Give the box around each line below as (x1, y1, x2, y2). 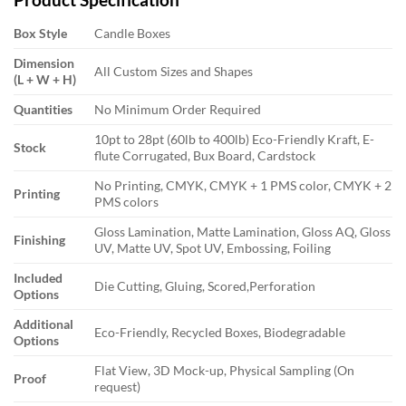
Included (14, 270, 63, 286)
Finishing (14, 232, 65, 248)
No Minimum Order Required (94, 101, 262, 118)
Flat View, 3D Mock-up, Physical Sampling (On (94, 362, 355, 379)
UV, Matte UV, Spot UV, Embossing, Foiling (94, 240, 332, 256)
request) (94, 379, 141, 395)
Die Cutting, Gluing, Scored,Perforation (94, 278, 316, 295)
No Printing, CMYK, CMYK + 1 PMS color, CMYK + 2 (94, 178, 392, 194)
